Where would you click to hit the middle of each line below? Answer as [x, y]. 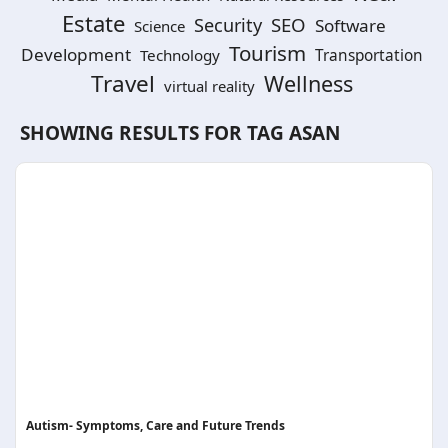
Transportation [368, 55]
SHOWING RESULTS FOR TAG [154, 133]
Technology [179, 55]
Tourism [267, 53]
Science [159, 26]
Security [228, 25]
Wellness [308, 83]
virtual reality [209, 86]
